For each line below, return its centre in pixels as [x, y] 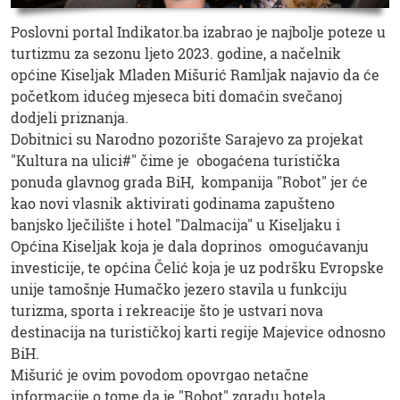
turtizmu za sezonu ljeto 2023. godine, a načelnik [176, 53]
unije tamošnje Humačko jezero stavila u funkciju [179, 288]
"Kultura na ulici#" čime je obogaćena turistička [175, 160]
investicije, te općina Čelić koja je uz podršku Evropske [197, 267]
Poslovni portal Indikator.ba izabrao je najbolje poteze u [198, 31]
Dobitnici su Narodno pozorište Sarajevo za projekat [187, 138]
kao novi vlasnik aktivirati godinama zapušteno [173, 203]
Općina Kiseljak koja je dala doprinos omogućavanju [190, 246]
